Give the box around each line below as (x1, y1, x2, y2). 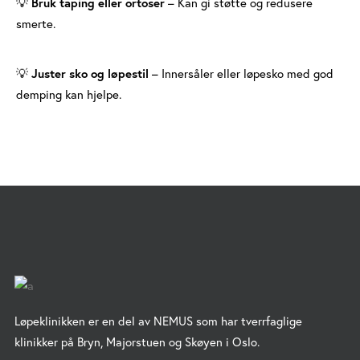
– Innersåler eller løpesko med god (149, 66, 333, 81)
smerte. (16, 16, 55, 31)
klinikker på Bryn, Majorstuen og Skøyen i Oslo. (14, 334, 260, 350)
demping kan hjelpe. (16, 87, 121, 102)
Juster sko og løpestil (31, 66, 149, 81)
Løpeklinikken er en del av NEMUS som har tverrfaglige (14, 313, 302, 329)
